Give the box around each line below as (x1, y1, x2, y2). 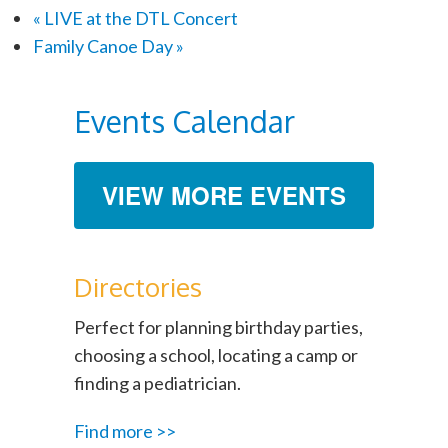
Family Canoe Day (32, 34, 176, 57)
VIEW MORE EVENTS (102, 177, 346, 212)
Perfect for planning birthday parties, (74, 315, 363, 338)
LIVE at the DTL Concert (40, 6, 238, 29)
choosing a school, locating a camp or (74, 343, 358, 366)
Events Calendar (74, 101, 295, 140)
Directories (74, 269, 202, 303)
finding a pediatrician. (74, 371, 241, 394)
